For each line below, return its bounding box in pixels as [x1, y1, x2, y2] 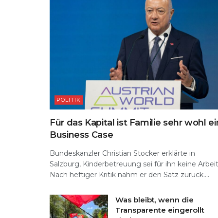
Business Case [50, 129, 113, 140]
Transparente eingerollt [115, 205, 204, 215]
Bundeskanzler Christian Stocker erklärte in [50, 148, 195, 158]
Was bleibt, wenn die [115, 195, 194, 204]
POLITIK [56, 96, 81, 103]
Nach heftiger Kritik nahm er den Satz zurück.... [50, 170, 209, 179]
